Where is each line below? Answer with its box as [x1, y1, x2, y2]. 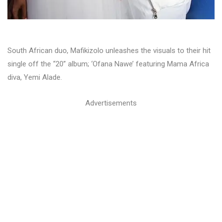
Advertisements [85, 99, 137, 108]
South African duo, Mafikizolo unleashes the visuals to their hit [7, 46, 211, 55]
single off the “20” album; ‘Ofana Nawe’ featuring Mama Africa [7, 59, 209, 69]
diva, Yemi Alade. [7, 73, 62, 82]
